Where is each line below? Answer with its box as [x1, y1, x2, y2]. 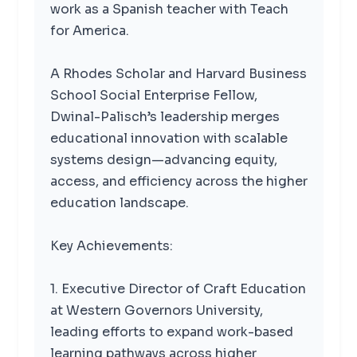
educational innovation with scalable [49, 129, 288, 147]
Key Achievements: [49, 237, 173, 254]
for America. [49, 22, 129, 39]
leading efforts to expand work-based [49, 323, 293, 340]
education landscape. [49, 194, 189, 211]
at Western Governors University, [49, 301, 263, 319]
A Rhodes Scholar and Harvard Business [49, 65, 307, 82]
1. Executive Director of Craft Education [49, 280, 306, 297]
